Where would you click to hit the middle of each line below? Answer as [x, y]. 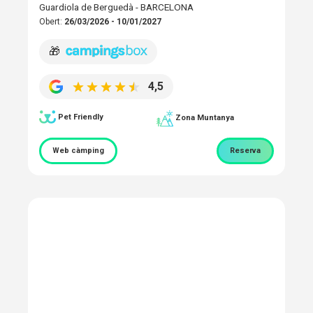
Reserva [245, 150]
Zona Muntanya [205, 118]
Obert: [52, 21]
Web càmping [78, 150]
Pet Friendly [81, 117]
